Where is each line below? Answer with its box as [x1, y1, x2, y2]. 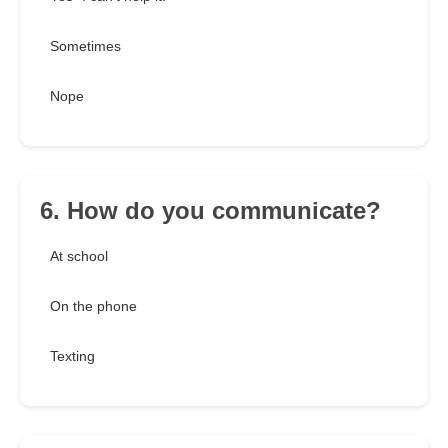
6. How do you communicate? [40, 197, 381, 225]
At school [50, 248, 108, 265]
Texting [50, 348, 95, 365]
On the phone [50, 298, 137, 315]
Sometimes [50, 38, 121, 55]
